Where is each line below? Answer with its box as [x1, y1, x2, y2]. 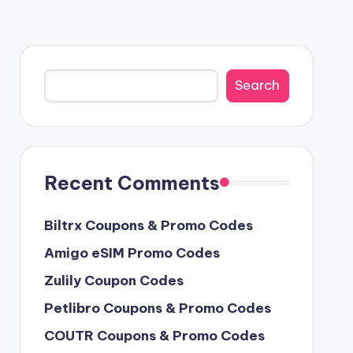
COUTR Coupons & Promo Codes [43, 326, 265, 344]
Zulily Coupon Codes [43, 271, 184, 289]
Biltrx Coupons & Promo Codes [43, 216, 253, 234]
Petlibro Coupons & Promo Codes [43, 299, 271, 317]
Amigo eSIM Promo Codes [43, 243, 220, 262]
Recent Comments [43, 170, 220, 195]
